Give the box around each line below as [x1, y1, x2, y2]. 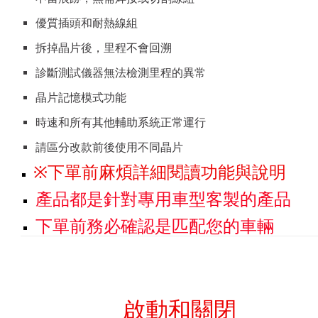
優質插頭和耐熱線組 [35, 16, 138, 31]
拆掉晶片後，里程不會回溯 [35, 41, 172, 55]
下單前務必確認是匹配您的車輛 [35, 216, 274, 237]
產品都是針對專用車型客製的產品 [35, 189, 291, 210]
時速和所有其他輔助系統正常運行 [35, 116, 206, 130]
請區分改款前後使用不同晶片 [35, 141, 183, 155]
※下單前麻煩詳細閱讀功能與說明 [33, 162, 287, 183]
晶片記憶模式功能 [35, 91, 126, 105]
